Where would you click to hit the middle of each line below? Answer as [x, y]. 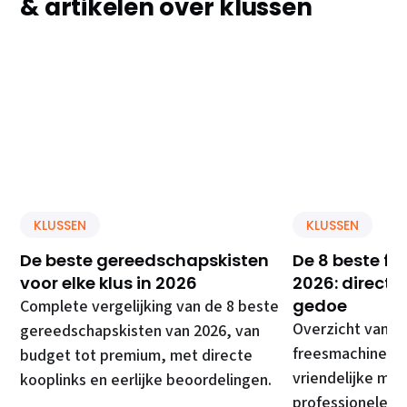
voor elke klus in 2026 [109, 283]
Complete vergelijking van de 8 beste [150, 307]
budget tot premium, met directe [137, 356]
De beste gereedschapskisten [145, 261]
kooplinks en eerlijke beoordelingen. [146, 381]
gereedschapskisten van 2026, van [140, 332]
